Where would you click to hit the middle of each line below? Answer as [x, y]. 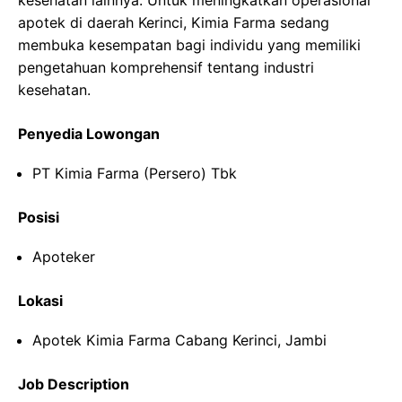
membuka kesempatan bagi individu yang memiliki [189, 45]
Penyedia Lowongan [89, 134]
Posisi [39, 217]
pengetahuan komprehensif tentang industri [166, 67]
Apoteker [64, 257]
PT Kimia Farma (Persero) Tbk [135, 173]
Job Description [74, 384]
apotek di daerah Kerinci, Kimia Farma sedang [174, 22]
